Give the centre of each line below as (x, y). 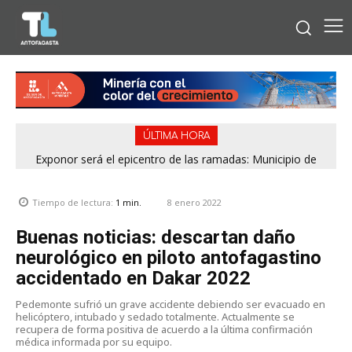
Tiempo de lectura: (74, 203)
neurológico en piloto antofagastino (169, 257)
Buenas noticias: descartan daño (156, 237)
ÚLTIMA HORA (176, 136)
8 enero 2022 (194, 202)
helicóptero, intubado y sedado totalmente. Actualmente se (155, 316)
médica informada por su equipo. (94, 341)
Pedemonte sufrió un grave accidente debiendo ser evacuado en (170, 304)
